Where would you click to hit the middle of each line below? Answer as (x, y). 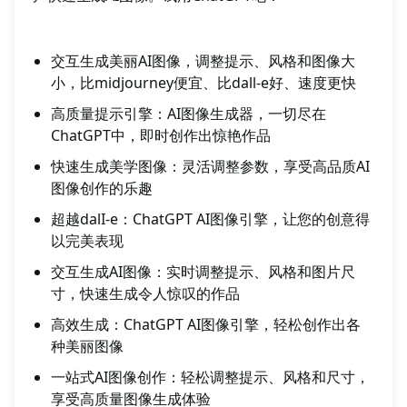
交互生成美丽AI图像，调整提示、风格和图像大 (203, 61)
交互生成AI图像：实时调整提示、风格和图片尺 (203, 272)
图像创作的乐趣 (102, 188)
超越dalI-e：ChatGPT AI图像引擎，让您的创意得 (210, 219)
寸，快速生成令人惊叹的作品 (145, 293)
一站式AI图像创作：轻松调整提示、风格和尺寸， (210, 377)
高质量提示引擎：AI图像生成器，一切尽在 (189, 114)
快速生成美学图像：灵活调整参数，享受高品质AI (210, 166)
